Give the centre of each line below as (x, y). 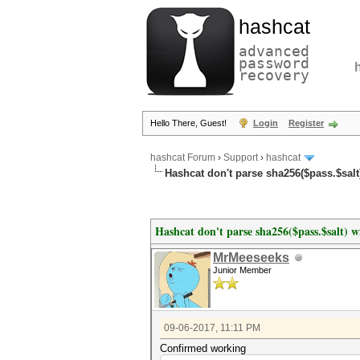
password (274, 63)
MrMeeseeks (251, 258)
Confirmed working (203, 348)
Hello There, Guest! (190, 123)
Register (306, 123)
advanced (274, 51)
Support (241, 158)
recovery (274, 75)
